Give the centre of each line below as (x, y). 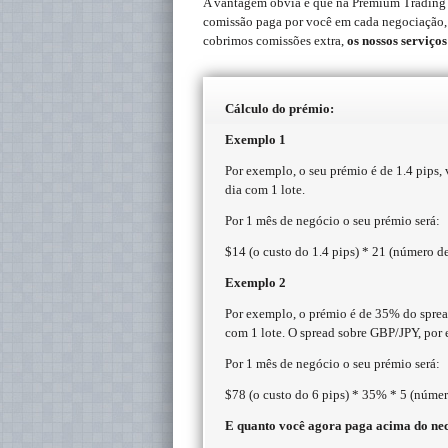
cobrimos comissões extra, (275, 40)
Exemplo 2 (255, 282)
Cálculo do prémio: (279, 108)
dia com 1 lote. (265, 189)
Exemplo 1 (255, 139)
